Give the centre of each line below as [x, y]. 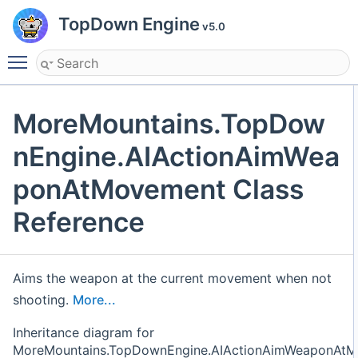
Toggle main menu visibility [117, 55]
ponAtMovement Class [158, 189]
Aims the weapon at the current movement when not [172, 278]
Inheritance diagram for [84, 332]
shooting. [43, 299]
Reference [79, 221]
